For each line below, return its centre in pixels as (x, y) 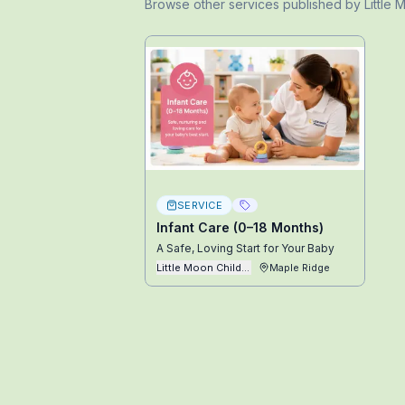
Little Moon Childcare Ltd (219, 268)
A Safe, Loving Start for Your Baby (245, 248)
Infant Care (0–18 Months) (240, 227)
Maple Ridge (300, 268)
